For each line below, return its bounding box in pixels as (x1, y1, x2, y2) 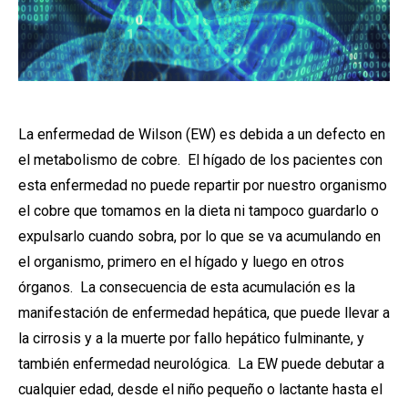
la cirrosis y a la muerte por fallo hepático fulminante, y (18, 330, 364, 347)
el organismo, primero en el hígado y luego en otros (18, 253, 344, 270)
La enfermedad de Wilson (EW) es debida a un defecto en (18, 126, 385, 143)
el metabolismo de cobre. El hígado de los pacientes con (18, 151, 382, 168)
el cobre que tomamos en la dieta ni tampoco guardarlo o (18, 202, 379, 219)
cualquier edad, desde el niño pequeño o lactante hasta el (18, 381, 382, 398)
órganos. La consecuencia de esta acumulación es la (18, 279, 355, 296)
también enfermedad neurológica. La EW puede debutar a (18, 355, 384, 372)
